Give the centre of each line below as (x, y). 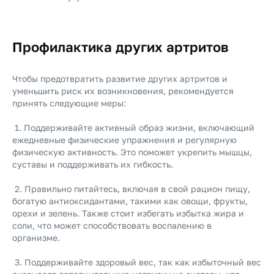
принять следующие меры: (70, 103)
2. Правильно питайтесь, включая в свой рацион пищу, (131, 189)
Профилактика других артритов (120, 47)
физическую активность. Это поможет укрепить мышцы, (132, 152)
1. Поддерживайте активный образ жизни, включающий (133, 128)
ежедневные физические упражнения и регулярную (124, 140)
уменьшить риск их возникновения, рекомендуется (123, 91)
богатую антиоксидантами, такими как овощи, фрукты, (130, 201)
